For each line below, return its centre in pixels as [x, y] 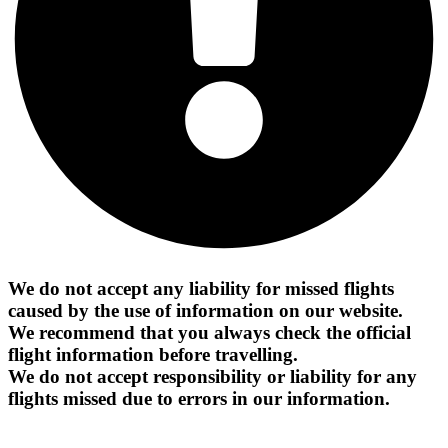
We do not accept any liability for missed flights [201, 288]
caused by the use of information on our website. [205, 310]
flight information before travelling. [153, 354]
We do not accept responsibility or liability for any [212, 376]
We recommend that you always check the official [209, 332]
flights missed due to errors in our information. [199, 398]
